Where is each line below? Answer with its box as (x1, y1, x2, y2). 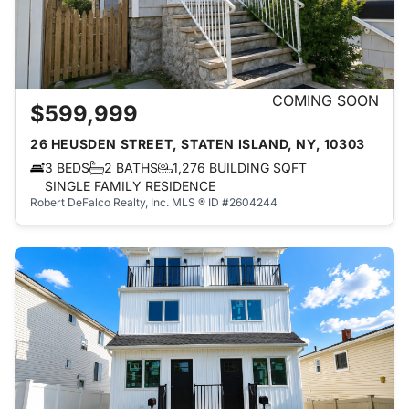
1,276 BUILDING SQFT (173, 160, 307, 175)
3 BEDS (45, 160, 89, 175)
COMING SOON (272, 91, 379, 110)
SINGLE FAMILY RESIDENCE (45, 178, 215, 194)
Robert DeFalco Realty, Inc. (30, 195, 169, 209)
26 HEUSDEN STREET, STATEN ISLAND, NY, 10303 (30, 136, 365, 152)
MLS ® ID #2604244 (172, 195, 278, 209)
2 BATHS (104, 160, 158, 175)
